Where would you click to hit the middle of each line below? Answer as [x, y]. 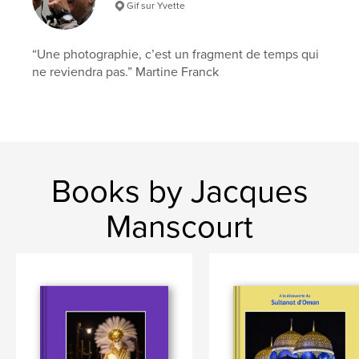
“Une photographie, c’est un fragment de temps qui [176, 54]
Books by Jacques [179, 191]
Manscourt [179, 226]
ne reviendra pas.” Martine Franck [126, 72]
